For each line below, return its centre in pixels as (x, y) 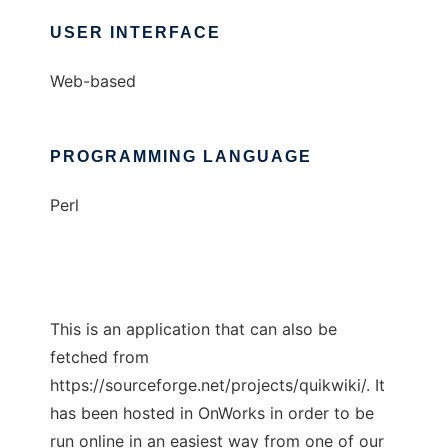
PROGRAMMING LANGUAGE (181, 157)
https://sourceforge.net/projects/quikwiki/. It (217, 385)
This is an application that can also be (193, 329)
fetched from (99, 357)
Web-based (93, 81)
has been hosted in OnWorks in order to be (212, 413)
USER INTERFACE (135, 33)
